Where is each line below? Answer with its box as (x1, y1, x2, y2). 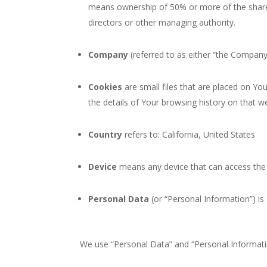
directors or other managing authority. (88, 17, 236, 28)
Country (88, 129, 123, 140)
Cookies (88, 81, 123, 92)
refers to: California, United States (122, 129, 256, 140)
